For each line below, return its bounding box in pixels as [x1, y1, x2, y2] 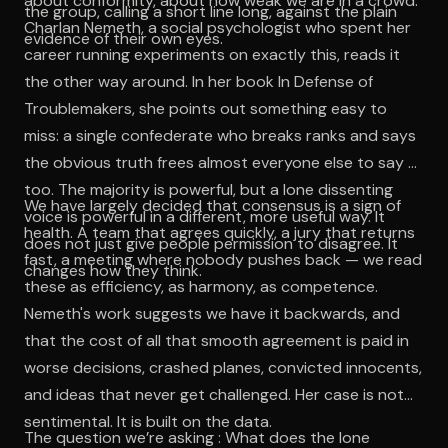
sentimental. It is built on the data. [24, 410, 272, 432]
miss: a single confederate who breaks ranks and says [24, 124, 416, 146]
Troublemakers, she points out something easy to [24, 97, 387, 119]
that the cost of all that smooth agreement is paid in [24, 329, 409, 351]
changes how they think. [24, 259, 202, 281]
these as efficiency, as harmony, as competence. [24, 275, 378, 297]
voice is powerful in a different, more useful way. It [24, 205, 385, 227]
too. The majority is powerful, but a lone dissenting [24, 178, 393, 200]
